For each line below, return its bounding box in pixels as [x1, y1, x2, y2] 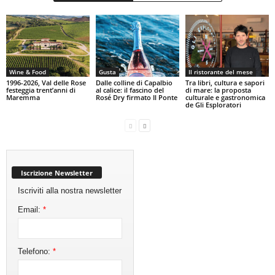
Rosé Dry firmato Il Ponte [95, 93, 177, 103]
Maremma [6, 93, 40, 103]
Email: [18, 204, 44, 214]
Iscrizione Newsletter [21, 168, 93, 177]
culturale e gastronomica [185, 93, 265, 103]
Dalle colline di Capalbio [95, 78, 172, 88]
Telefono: [18, 246, 53, 256]
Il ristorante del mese [188, 68, 253, 77]
